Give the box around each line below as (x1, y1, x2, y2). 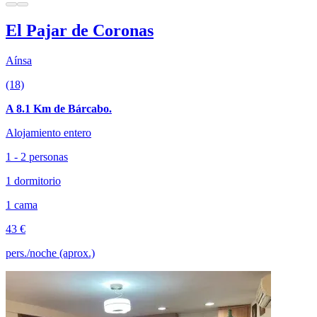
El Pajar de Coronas (6, 21, 154, 40)
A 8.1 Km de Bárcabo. (6, 103, 112, 115)
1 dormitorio (6, 175, 61, 188)
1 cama (6, 199, 38, 212)
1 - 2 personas (6, 151, 68, 163)
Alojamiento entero (6, 127, 91, 139)
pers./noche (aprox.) (6, 247, 95, 260)
